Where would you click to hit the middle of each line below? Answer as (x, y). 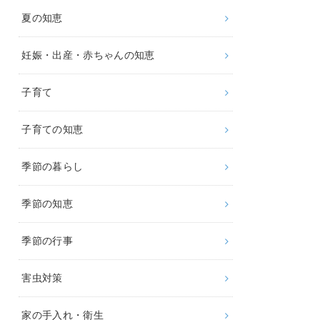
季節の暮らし (52, 167)
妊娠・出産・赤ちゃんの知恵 (88, 55)
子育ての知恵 (52, 130)
